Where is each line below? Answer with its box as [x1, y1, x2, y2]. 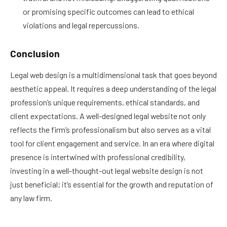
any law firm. [10, 193, 52, 203]
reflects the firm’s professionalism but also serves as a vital [10, 125, 211, 135]
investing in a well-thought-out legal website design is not [10, 166, 203, 176]
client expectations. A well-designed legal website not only [10, 111, 206, 121]
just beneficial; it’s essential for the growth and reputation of [10, 179, 213, 190]
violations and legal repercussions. [23, 20, 139, 30]
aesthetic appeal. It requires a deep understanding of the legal [10, 84, 216, 94]
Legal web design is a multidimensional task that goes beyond [10, 70, 217, 80]
